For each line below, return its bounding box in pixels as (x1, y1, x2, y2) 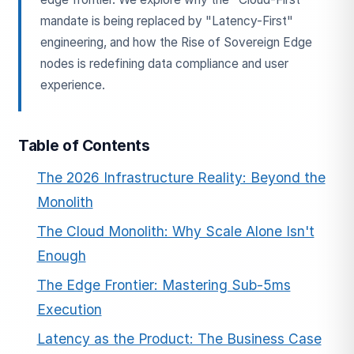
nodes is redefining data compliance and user (40, 56, 288, 72)
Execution (36, 300, 102, 318)
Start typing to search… (79, 201, 204, 215)
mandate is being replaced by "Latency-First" (40, 13, 293, 29)
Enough (36, 247, 86, 264)
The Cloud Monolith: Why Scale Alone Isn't (36, 222, 314, 239)
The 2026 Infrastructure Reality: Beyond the (36, 169, 326, 186)
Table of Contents (18, 135, 150, 155)
